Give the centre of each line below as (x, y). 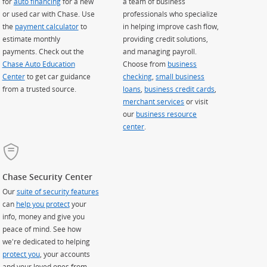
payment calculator (46, 27)
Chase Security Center (47, 176)
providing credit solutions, (166, 39)
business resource (167, 114)
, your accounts (65, 254)
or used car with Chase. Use (48, 14)
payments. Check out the (43, 52)
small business (180, 77)
